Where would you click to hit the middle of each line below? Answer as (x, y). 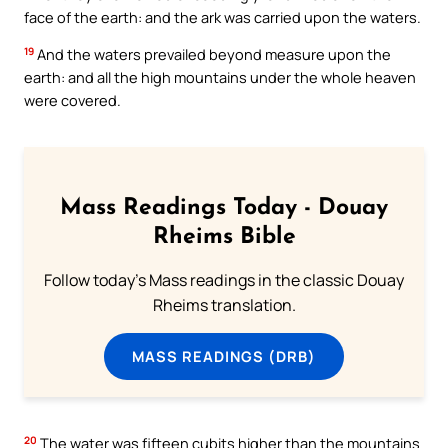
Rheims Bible (224, 237)
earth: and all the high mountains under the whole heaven (220, 77)
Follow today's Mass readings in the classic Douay (224, 279)
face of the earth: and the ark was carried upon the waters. (222, 16)
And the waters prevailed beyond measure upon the (212, 54)
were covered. (72, 100)
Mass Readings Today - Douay (224, 208)
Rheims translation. (224, 304)
